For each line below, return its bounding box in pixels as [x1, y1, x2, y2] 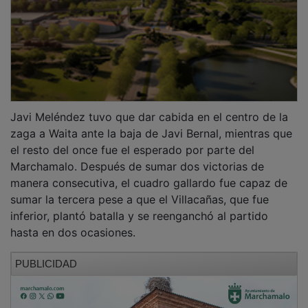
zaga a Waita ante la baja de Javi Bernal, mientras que [10, 117, 292, 131]
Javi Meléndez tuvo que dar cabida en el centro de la [10, 100, 288, 115]
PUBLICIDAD [15, 248, 77, 261]
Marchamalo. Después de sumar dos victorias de [10, 150, 264, 164]
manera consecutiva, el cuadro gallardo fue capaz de [10, 166, 287, 181]
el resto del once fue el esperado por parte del [10, 133, 254, 148]
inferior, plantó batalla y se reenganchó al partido [10, 199, 268, 214]
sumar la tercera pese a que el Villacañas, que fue [10, 183, 269, 197]
